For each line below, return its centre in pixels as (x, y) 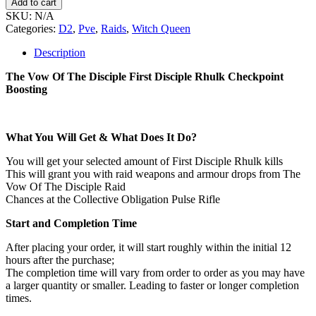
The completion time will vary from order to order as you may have (155, 272)
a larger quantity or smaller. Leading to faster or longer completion (152, 285)
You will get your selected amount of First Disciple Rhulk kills (144, 161)
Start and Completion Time (71, 223)
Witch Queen (161, 28)
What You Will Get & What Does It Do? (101, 137)
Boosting (26, 89)
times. (19, 298)
